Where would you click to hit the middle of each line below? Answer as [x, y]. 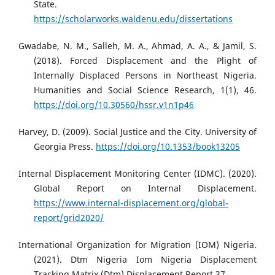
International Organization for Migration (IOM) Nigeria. [137, 245]
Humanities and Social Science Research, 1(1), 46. [145, 90]
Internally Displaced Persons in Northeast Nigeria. [145, 76]
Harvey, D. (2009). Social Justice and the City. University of [137, 132]
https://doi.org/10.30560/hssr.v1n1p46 [114, 105]
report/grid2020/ [69, 218]
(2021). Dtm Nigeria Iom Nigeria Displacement [145, 260]
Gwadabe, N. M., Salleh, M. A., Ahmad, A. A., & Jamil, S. [137, 46]
